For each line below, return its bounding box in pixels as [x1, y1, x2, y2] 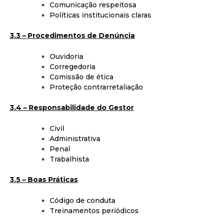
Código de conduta [50, 196, 115, 205]
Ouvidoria [50, 52, 83, 61]
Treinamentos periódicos [50, 206, 139, 215]
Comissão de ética [50, 72, 113, 81]
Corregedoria [50, 62, 95, 71]
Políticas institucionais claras [50, 10, 151, 19]
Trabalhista [50, 154, 89, 163]
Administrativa [50, 134, 100, 143]
